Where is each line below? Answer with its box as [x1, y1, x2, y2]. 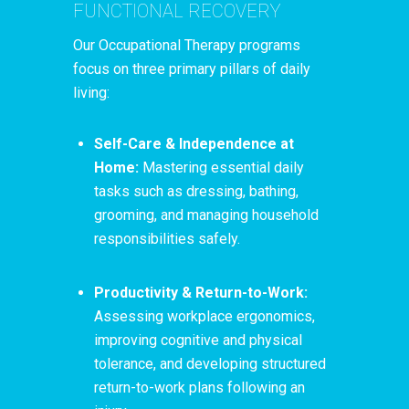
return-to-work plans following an [94, 379, 305, 397]
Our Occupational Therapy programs [73, 36, 300, 54]
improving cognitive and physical [94, 331, 302, 350]
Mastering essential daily [139, 158, 304, 176]
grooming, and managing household [94, 205, 319, 224]
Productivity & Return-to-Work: [94, 284, 308, 302]
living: [73, 83, 110, 101]
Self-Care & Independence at [94, 134, 294, 152]
